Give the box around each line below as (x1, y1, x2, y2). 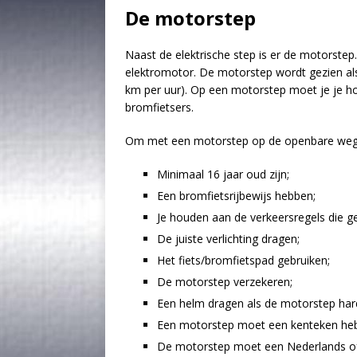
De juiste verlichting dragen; (157, 230, 300, 246)
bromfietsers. (125, 99, 194, 115)
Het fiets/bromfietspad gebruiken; (157, 252, 330, 268)
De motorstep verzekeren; (157, 273, 292, 289)
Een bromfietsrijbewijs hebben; (157, 187, 316, 203)
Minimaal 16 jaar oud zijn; (157, 166, 289, 182)
